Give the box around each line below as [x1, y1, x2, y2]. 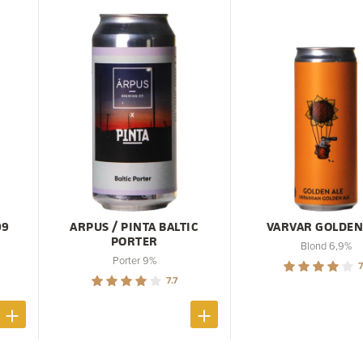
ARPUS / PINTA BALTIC [70, 217, 199, 235]
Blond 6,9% [301, 237, 352, 253]
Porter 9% [112, 252, 156, 267]
